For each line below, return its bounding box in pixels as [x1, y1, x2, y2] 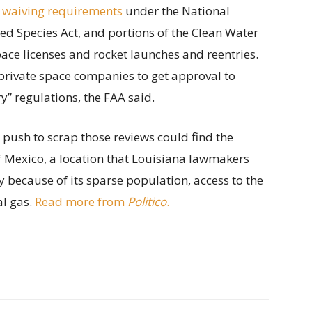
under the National [123, 3, 230, 19]
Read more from [35, 194, 127, 210]
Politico [127, 194, 166, 210]
